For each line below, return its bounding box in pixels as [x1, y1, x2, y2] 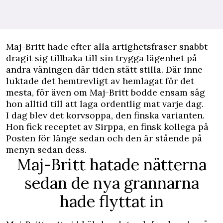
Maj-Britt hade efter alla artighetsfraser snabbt [6, 41, 208, 52]
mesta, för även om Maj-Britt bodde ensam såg [6, 87, 205, 98]
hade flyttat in [59, 191, 164, 212]
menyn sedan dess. [6, 144, 87, 155]
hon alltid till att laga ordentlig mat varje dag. [6, 98, 204, 110]
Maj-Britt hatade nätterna [16, 154, 207, 175]
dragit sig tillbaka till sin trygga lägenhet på [6, 52, 197, 64]
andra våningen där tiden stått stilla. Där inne [6, 64, 203, 75]
